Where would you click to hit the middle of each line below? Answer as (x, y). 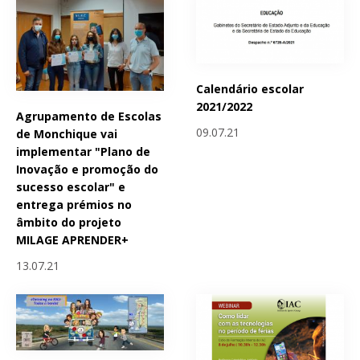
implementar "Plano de (83, 151)
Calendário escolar (250, 88)
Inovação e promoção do (87, 169)
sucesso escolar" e (71, 186)
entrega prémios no (74, 204)
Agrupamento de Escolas (89, 116)
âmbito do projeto (69, 222)
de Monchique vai (67, 133)
